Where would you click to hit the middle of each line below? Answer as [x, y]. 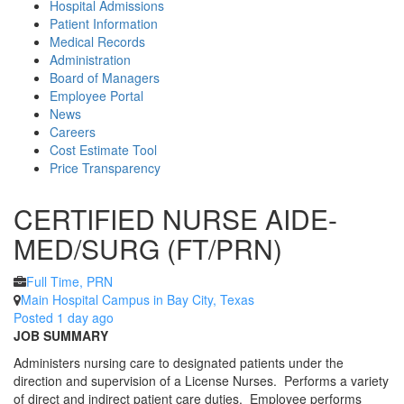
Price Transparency [105, 168]
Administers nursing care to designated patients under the [179, 363]
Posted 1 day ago [64, 317]
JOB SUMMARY [61, 335]
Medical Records [97, 41]
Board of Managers [105, 78]
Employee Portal [96, 96]
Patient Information [104, 23]
